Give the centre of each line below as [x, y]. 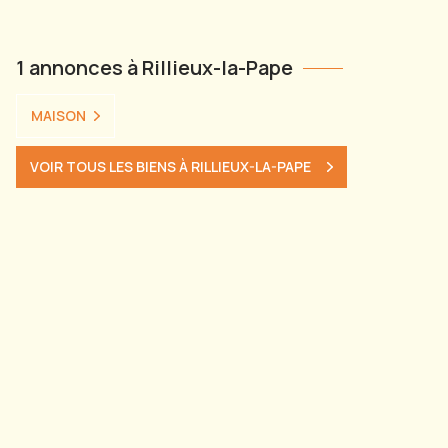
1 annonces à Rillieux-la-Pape [154, 67]
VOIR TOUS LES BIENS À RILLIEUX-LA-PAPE [170, 166]
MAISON [58, 115]
